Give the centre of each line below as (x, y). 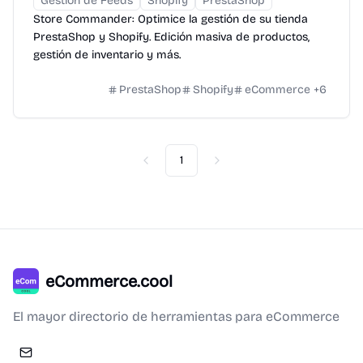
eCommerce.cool (109, 281)
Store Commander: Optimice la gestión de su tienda (171, 19)
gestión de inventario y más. (107, 54)
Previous (167, 167)
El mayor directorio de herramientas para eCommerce (176, 316)
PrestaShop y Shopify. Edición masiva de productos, (171, 36)
